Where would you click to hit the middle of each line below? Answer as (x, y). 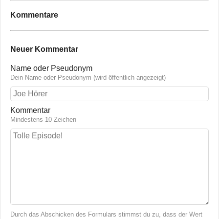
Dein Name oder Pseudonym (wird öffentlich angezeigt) (88, 78)
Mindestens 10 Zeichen (43, 120)
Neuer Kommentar (44, 49)
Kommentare (34, 15)
